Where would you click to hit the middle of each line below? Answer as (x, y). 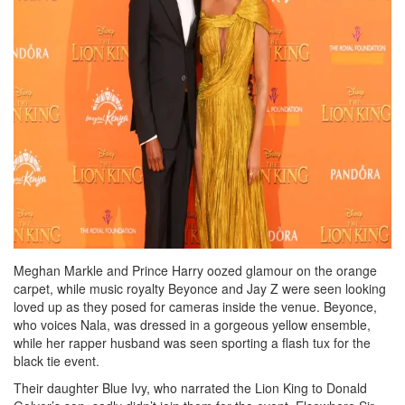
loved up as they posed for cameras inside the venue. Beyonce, (195, 306)
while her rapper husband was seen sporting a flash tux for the (192, 343)
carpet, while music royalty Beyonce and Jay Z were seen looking (200, 288)
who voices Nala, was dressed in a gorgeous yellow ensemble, (192, 325)
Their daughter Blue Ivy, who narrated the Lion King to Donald (190, 388)
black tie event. (57, 361)
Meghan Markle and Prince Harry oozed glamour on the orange (195, 270)
